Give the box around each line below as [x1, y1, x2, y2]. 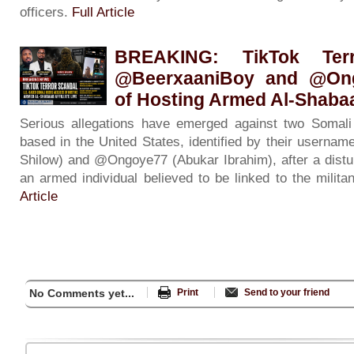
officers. [20, 5, 72, 21]
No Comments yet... [29, 287, 134, 300]
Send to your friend [244, 287, 330, 299]
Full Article [72, 5, 134, 21]
